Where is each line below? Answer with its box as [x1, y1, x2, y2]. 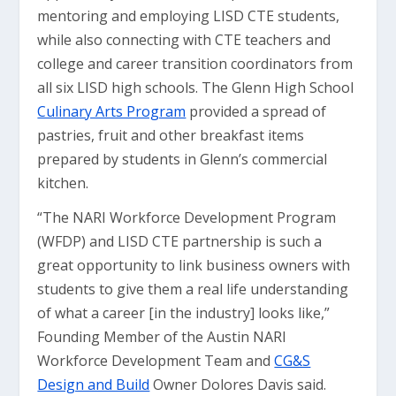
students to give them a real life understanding [37, 279, 349, 299]
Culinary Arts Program [37, 102, 187, 121]
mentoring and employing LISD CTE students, [37, 6, 340, 26]
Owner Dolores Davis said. [149, 375, 327, 394]
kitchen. [37, 173, 93, 193]
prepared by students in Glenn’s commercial [37, 149, 328, 169]
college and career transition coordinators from [37, 54, 354, 73]
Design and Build [37, 375, 150, 394]
